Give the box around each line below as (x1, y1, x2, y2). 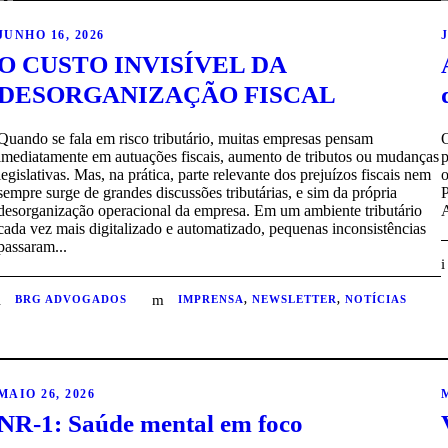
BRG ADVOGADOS (14, 293, 127, 306)
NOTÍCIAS (344, 293, 407, 306)
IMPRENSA (177, 293, 244, 306)
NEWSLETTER (251, 293, 337, 306)
